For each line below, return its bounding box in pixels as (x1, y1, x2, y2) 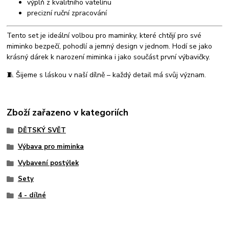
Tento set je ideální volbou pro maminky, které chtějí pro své (7, 30, 202, 40)
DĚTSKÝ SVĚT (17, 126, 66, 135)
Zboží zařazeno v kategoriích (7, 106, 129, 119)
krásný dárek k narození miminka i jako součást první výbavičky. (7, 52, 211, 62)
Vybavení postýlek (17, 158, 79, 168)
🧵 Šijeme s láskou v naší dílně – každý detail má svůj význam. (7, 70, 207, 80)
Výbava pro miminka (17, 142, 84, 151)
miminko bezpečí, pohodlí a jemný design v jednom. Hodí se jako (7, 41, 213, 51)
